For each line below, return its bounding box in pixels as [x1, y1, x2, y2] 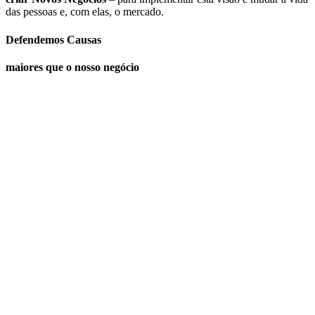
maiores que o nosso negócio [6, 61, 139, 74]
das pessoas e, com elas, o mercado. [6, 6, 164, 18]
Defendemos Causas [6, 33, 101, 46]
